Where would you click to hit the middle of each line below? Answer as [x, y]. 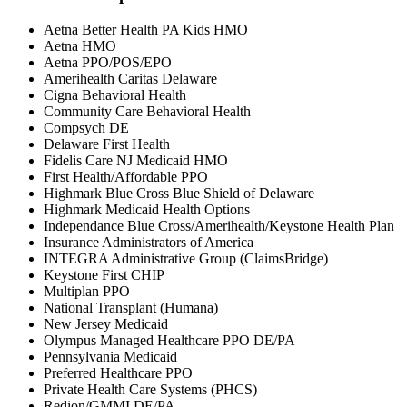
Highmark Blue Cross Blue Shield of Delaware [179, 194]
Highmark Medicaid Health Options [147, 210]
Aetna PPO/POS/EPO [108, 63]
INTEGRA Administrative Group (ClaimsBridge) [186, 259]
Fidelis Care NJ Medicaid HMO [136, 161]
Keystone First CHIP [104, 275]
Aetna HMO [80, 46]
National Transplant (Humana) [131, 308]
